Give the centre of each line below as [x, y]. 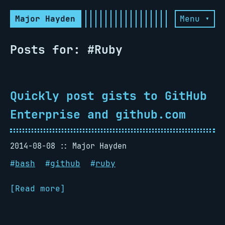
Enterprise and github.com [98, 114]
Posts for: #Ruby [66, 49]
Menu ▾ [195, 19]
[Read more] [38, 189]
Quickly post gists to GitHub [108, 96]
